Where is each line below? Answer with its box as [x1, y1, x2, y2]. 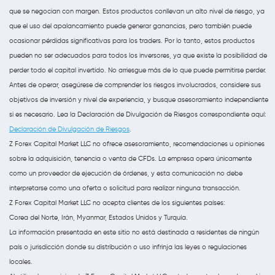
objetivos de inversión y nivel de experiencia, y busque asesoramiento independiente [9, 95, 268, 104]
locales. [9, 257, 33, 266]
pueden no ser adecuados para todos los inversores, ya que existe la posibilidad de [9, 50, 267, 60]
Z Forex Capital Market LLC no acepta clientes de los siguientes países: [9, 198, 225, 207]
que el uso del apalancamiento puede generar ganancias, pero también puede [9, 21, 252, 30]
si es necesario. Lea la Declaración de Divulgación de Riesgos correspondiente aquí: [9, 109, 266, 118]
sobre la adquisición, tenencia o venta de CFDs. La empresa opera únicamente [9, 153, 252, 163]
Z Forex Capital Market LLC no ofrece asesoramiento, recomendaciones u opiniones [9, 139, 265, 148]
